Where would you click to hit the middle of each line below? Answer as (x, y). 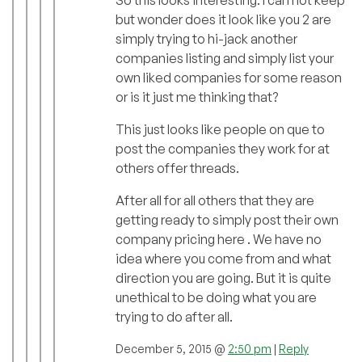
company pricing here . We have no (219, 239)
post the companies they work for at (223, 148)
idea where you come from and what (223, 258)
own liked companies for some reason (229, 77)
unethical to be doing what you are (216, 297)
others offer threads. (177, 168)
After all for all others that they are (215, 200)
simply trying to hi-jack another (206, 38)
